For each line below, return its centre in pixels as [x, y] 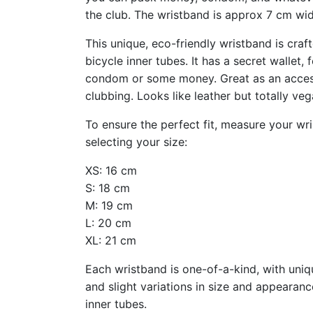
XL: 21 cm [111, 240]
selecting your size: [136, 142]
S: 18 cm [108, 188]
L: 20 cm [108, 223]
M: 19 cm [109, 205]
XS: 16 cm [113, 170]
